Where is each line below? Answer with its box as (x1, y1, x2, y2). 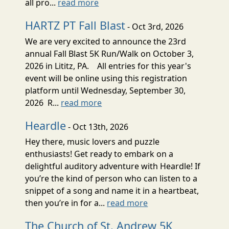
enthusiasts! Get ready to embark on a (25, 148, 174, 159)
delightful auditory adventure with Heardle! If (25, 160, 201, 172)
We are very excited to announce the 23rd (25, 35, 187, 47)
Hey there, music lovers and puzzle (25, 135, 160, 147)
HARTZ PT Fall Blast (25, 17, 126, 33)
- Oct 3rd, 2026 (125, 20, 184, 32)
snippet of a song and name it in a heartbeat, (25, 185, 199, 196)
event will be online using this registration (25, 72, 188, 84)
